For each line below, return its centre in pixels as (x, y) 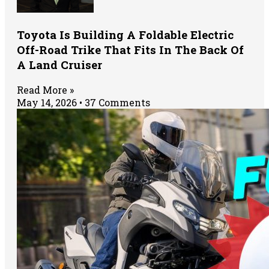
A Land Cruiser (59, 65)
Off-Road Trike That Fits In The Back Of (130, 50)
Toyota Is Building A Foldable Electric (125, 35)
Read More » (45, 89)
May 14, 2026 (48, 102)
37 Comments (116, 102)
